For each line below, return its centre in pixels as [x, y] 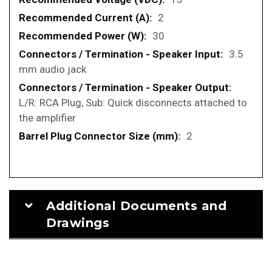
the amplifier [47, 118]
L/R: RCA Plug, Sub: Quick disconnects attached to [133, 103]
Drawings [78, 223]
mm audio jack [53, 70]
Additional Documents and [136, 206]
